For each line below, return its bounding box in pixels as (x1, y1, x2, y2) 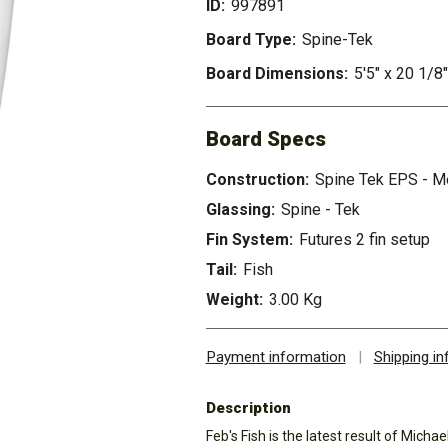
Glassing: (205, 200, 275, 219)
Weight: (205, 290, 263, 309)
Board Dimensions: (205, 64, 348, 83)
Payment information (205, 348, 346, 366)
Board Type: (205, 30, 296, 49)
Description (205, 399, 291, 417)
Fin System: (205, 230, 293, 249)
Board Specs (205, 127, 326, 151)
